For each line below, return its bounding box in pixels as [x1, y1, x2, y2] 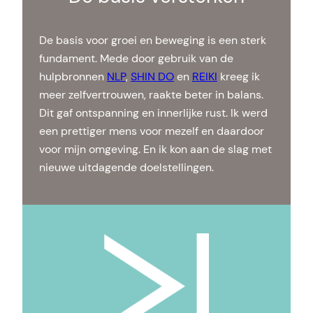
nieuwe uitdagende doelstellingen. [39, 160, 214, 175]
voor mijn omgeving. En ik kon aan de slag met [39, 142, 272, 157]
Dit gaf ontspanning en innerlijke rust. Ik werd [39, 105, 268, 121]
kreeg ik [217, 69, 260, 85]
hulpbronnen [39, 69, 107, 85]
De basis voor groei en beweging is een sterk [39, 33, 266, 48]
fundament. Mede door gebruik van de [39, 51, 233, 66]
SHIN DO [131, 69, 174, 85]
